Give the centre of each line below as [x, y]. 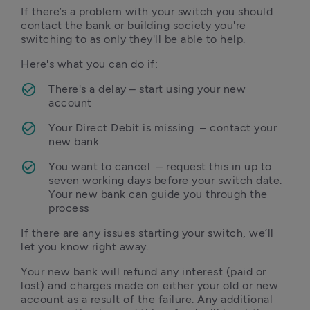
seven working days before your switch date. [165, 180]
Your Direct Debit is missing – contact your [163, 128]
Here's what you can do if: [89, 64]
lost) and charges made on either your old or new [149, 285]
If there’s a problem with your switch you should [147, 11]
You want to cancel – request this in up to [160, 166]
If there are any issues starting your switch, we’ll [147, 233]
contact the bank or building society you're [134, 25]
